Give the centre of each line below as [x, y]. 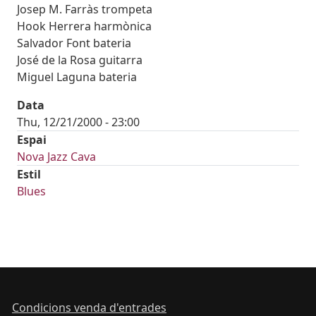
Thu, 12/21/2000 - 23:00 [78, 122]
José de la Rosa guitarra [80, 60]
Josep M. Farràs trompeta [85, 10]
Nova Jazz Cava [56, 157]
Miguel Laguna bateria [77, 77]
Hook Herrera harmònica [84, 26]
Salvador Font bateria [74, 43]
